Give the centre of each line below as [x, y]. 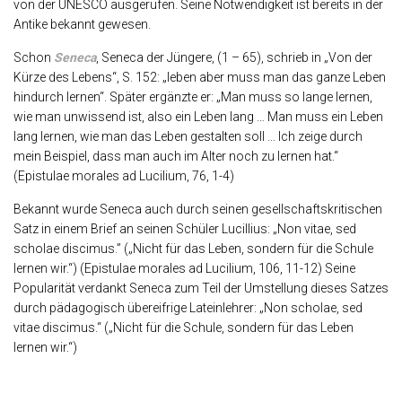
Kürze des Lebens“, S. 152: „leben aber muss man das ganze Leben [200, 78]
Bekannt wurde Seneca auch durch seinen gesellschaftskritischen [198, 210]
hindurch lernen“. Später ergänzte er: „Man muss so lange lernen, [193, 97]
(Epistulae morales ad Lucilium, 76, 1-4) [124, 176]
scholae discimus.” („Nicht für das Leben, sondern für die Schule [193, 249]
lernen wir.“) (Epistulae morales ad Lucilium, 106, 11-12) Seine [184, 269]
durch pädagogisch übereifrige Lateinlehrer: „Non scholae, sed [188, 308]
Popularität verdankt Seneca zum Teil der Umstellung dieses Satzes [201, 288]
